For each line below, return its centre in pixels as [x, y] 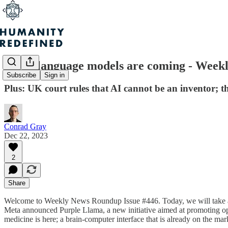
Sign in [54, 75]
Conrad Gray [25, 126]
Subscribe [21, 75]
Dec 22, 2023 [26, 135]
